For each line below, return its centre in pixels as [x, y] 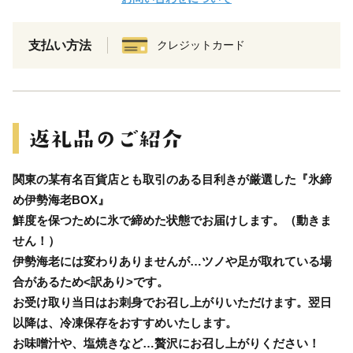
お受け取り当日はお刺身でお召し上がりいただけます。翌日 [172, 302]
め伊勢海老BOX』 [61, 199]
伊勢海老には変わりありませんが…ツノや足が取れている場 [172, 261]
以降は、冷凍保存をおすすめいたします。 [125, 322]
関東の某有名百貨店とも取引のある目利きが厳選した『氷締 [172, 179]
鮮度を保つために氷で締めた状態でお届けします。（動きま [172, 220]
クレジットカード [201, 45]
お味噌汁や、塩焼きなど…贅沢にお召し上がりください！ [166, 343]
